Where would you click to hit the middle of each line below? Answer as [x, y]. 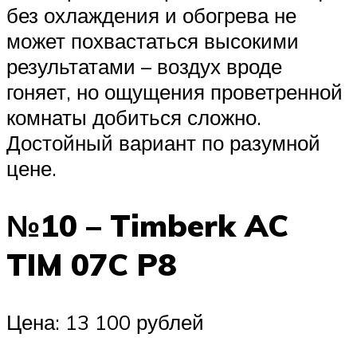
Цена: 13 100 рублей [105, 322]
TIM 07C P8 [92, 265]
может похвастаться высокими [153, 40]
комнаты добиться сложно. [134, 117]
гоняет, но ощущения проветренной [175, 91]
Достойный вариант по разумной [163, 142]
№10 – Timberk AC [147, 226]
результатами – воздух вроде [144, 66]
